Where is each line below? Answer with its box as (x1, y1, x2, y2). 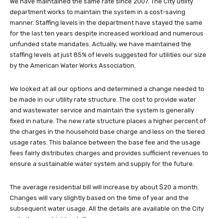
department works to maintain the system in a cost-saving (10, 8, 185, 16)
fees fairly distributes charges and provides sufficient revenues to (10, 149, 208, 157)
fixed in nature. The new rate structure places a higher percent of (10, 117, 206, 125)
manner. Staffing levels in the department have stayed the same (10, 19, 202, 27)
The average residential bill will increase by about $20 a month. (10, 183, 199, 191)
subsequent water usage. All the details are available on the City (10, 205, 204, 213)
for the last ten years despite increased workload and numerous (10, 30, 203, 37)
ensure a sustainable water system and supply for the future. (10, 160, 194, 168)
